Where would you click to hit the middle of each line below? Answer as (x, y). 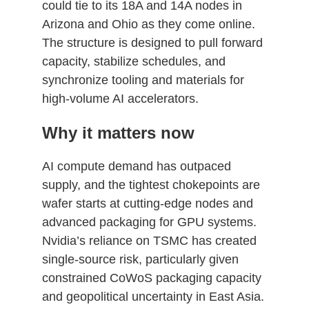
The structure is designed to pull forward (152, 42)
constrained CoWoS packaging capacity (151, 278)
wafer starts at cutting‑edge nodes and (147, 203)
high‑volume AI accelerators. (120, 98)
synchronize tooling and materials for (143, 80)
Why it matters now (118, 132)
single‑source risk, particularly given (140, 259)
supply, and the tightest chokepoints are (151, 185)
